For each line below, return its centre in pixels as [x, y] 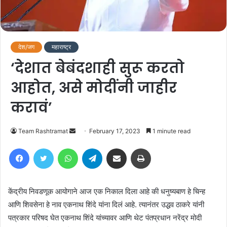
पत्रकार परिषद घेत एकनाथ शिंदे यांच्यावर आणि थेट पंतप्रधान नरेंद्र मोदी [105, 217]
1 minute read [171, 131]
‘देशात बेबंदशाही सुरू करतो [98, 68]
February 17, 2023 [115, 131]
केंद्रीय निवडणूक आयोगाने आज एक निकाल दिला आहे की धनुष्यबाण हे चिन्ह [107, 191]
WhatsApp [94, 148]
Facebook [44, 148]
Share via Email [134, 148]
